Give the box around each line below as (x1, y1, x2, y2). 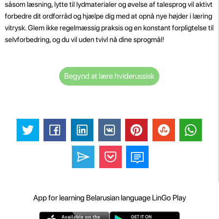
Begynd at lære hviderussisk (64, 71, 154, 81)
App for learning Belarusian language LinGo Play (33, 193, 186, 203)
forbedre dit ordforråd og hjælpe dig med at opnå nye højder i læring (5, 11, 212, 21)
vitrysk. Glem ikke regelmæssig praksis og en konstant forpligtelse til (5, 23, 214, 32)
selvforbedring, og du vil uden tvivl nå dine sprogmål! (5, 35, 164, 44)
